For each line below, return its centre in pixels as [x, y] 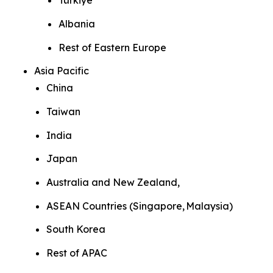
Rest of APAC [77, 253]
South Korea [76, 229]
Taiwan [63, 112]
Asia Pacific [65, 71]
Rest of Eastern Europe [112, 47]
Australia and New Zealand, [113, 183]
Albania [77, 24]
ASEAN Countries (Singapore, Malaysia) [140, 206]
